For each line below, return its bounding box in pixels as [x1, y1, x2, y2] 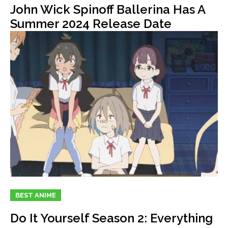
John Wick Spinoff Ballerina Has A [10, 2, 206, 17]
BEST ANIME [15, 191, 56, 199]
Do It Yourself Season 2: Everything [10, 210, 213, 225]
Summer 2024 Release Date [10, 16, 172, 32]
